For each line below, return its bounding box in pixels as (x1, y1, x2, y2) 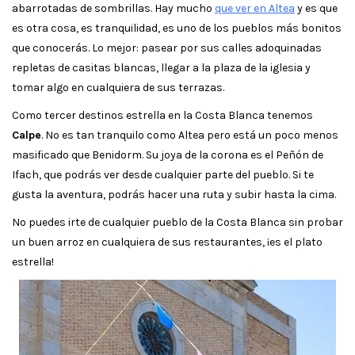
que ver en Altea (215, 2, 295, 16)
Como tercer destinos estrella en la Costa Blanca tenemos (12, 109, 313, 123)
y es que (295, 2, 338, 16)
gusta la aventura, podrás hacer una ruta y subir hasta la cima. (12, 188, 336, 202)
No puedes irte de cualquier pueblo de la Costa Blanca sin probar (12, 216, 343, 230)
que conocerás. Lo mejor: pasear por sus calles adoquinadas (12, 41, 322, 55)
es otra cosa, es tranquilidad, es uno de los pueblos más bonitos (12, 21, 342, 36)
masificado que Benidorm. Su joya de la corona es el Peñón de (12, 148, 323, 162)
